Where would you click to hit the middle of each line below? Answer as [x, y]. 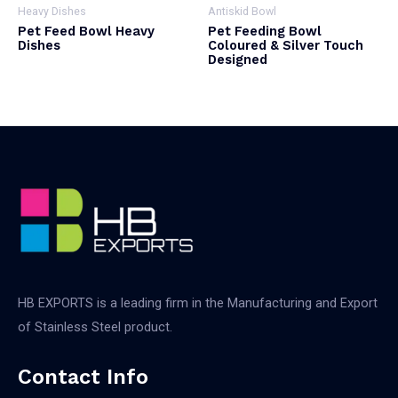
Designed [238, 60]
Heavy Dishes [52, 11]
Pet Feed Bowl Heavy [86, 32]
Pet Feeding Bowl [265, 32]
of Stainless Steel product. [95, 327]
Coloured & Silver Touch [286, 46]
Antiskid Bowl [242, 11]
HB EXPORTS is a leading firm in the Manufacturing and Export [198, 303]
